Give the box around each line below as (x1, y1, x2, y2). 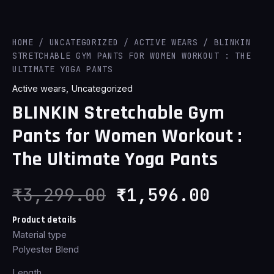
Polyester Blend (12, 243, 79, 255)
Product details (12, 213, 76, 226)
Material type (12, 229, 67, 240)
